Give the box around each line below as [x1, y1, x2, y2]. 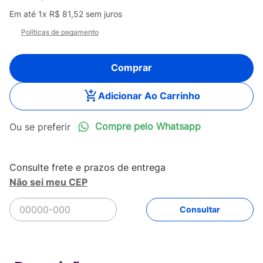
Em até [9, 9, 38, 19]
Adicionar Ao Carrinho [98, 90, 201, 102]
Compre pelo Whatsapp [95, 120, 201, 132]
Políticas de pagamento [21, 28, 99, 36]
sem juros [83, 9, 122, 19]
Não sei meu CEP [9, 176, 87, 188]
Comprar [111, 61, 152, 73]
